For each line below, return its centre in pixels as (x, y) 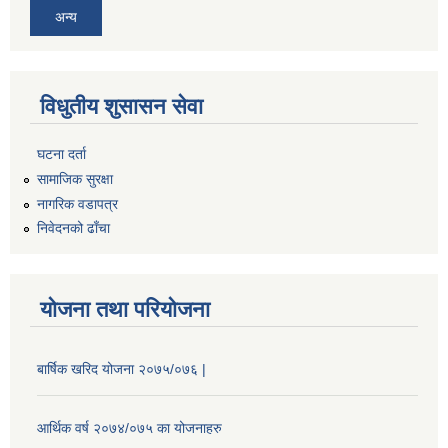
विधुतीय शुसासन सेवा (121, 107)
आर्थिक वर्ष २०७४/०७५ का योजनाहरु (129, 428)
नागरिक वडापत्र (77, 203)
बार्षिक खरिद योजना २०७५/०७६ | (121, 369)
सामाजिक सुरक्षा (75, 178)
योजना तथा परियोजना (125, 310)
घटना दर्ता (61, 154)
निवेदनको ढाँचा (73, 228)
